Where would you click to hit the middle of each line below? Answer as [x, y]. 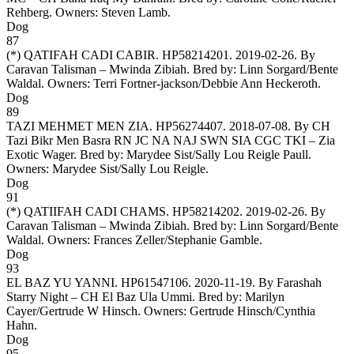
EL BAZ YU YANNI [60, 282]
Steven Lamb [134, 12]
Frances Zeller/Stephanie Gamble [176, 239]
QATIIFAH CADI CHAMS [95, 211]
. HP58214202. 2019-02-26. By [246, 211]
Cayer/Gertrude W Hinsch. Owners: [98, 311]
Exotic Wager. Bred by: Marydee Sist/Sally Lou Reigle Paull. [159, 154]
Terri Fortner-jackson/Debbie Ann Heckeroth [205, 83]
